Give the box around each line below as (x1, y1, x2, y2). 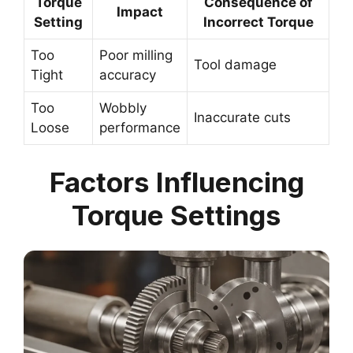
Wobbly (99, 100, 147, 117)
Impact (117, 4, 163, 20)
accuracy (99, 67, 156, 84)
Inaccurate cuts (194, 110, 291, 126)
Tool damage (194, 57, 277, 73)
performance (99, 120, 180, 136)
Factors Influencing (49, 165, 304, 199)
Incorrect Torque (203, 14, 314, 31)
